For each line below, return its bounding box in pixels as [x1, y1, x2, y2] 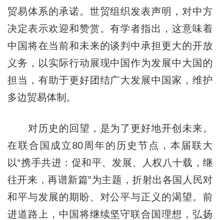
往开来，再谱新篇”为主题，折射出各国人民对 [7, 174, 213, 185]
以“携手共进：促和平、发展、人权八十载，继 [7, 157, 213, 168]
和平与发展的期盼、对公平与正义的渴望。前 [7, 191, 213, 202]
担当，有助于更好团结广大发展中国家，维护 [7, 74, 213, 85]
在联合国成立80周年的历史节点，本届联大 [7, 139, 213, 151]
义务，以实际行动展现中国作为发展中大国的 [7, 57, 213, 68]
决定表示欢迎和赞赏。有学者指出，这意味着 [7, 23, 213, 34]
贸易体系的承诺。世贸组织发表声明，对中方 [7, 5, 213, 17]
